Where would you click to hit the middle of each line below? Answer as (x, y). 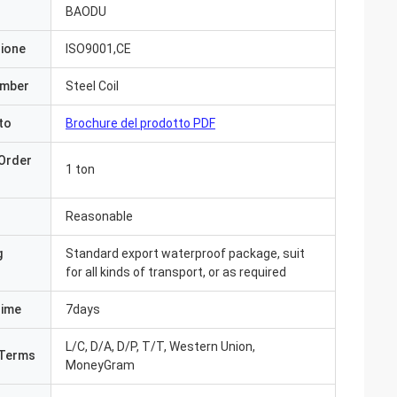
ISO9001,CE (98, 49)
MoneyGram (100, 365)
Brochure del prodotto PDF (140, 123)
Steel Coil (92, 86)
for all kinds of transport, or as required (176, 272)
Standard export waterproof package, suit (185, 253)
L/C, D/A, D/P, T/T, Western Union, (160, 346)
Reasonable (99, 216)
